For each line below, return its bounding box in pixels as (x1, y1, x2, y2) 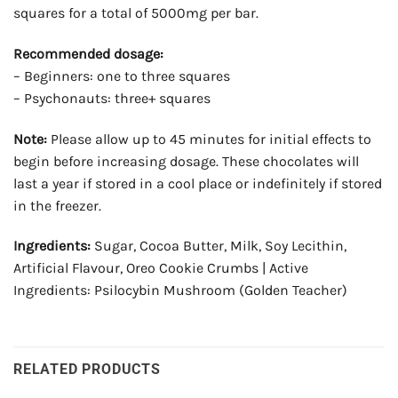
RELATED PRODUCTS (13, 361, 161, 378)
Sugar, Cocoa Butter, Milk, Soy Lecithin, (91, 237, 346, 255)
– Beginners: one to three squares (13, 67, 230, 84)
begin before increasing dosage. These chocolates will (13, 152, 359, 170)
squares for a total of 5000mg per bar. (13, 4, 259, 22)
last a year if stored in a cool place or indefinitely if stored (13, 174, 382, 192)
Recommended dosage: (13, 44, 163, 62)
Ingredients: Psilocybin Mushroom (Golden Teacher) (13, 282, 347, 299)
